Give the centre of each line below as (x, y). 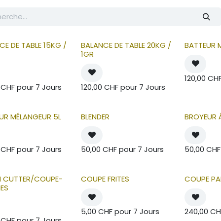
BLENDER (95, 116)
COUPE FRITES (105, 179)
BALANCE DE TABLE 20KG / (126, 45)
